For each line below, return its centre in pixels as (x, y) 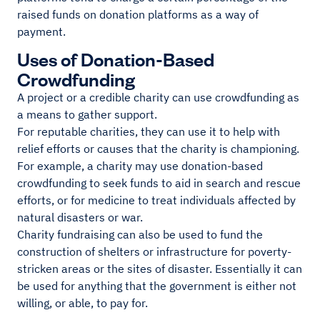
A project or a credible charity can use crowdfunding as (158, 97)
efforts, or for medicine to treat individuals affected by (156, 200)
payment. (43, 32)
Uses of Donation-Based (116, 59)
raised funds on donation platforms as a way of (138, 15)
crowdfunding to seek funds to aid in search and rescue (159, 183)
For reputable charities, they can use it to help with (149, 132)
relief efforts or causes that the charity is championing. (158, 149)
